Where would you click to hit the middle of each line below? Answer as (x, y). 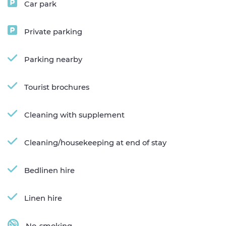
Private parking (53, 32)
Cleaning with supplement (74, 115)
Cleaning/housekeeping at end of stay (95, 143)
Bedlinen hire (49, 170)
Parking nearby (53, 59)
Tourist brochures (57, 87)
